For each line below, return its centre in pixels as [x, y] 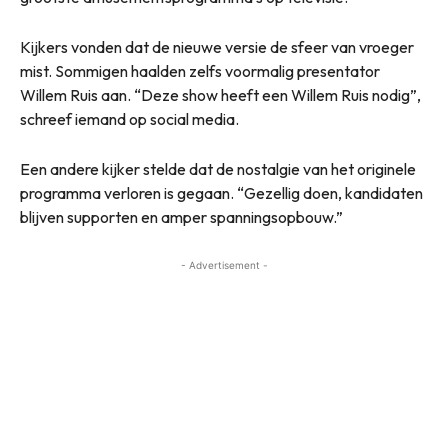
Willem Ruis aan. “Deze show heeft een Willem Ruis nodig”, [220, 95]
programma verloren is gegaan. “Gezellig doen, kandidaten [221, 193]
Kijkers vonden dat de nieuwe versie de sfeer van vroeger [217, 47]
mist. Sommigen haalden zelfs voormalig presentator [200, 71]
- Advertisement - [224, 265]
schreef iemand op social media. [129, 119]
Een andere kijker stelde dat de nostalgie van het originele [218, 169]
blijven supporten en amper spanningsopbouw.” [181, 217]
